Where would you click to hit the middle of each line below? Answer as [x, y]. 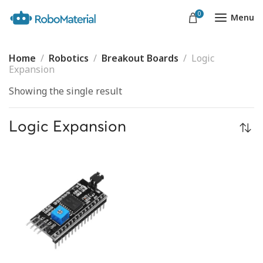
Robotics [69, 58]
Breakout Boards [140, 58]
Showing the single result [65, 91]
